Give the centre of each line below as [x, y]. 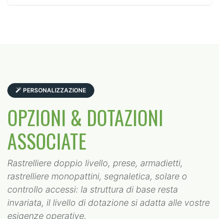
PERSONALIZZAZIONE [55, 90]
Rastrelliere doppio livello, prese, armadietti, [95, 163]
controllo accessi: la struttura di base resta [93, 190]
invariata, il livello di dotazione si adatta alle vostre [109, 203]
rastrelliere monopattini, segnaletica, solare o [97, 176]
